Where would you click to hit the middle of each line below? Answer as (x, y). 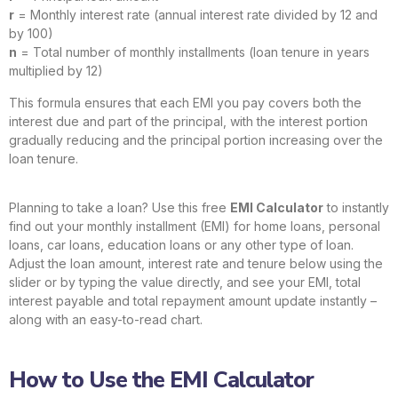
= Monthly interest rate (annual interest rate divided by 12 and (196, 15)
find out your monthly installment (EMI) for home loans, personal (195, 226)
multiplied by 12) (56, 71)
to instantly (356, 207)
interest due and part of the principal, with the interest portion (188, 121)
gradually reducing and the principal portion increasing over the (196, 139)
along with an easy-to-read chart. (106, 319)
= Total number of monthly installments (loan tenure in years (193, 52)
